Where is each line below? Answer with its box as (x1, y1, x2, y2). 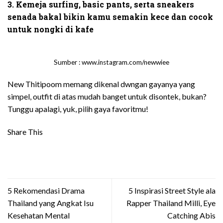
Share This (7, 126, 43, 136)
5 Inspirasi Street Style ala (128, 185, 216, 195)
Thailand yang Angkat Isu (7, 198, 94, 208)
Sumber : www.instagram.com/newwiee (54, 58, 169, 66)
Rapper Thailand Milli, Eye (126, 198, 216, 208)
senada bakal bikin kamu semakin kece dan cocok (7, 11, 213, 22)
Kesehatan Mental (7, 210, 70, 220)
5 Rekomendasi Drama (7, 185, 85, 195)
